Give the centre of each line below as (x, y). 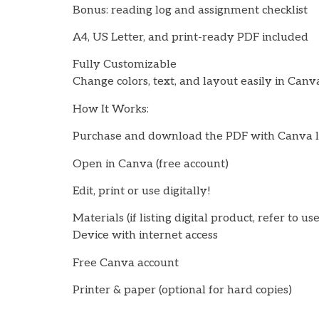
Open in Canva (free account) (151, 164)
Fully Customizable (125, 65)
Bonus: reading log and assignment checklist (190, 10)
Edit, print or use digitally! (142, 191)
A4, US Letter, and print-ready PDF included (190, 37)
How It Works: (111, 109)
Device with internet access (145, 236)
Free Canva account (126, 263)
